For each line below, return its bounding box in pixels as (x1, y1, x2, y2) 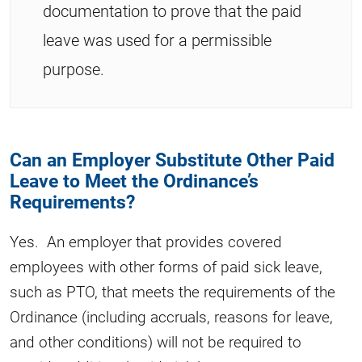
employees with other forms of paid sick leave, (10, 255, 322, 276)
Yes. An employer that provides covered (10, 230, 282, 251)
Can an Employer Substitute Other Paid (10, 145, 335, 171)
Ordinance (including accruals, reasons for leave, (10, 305, 333, 326)
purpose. (43, 57, 104, 79)
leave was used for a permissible (43, 28, 271, 50)
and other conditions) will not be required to (10, 330, 301, 351)
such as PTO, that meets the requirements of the (10, 280, 335, 301)
